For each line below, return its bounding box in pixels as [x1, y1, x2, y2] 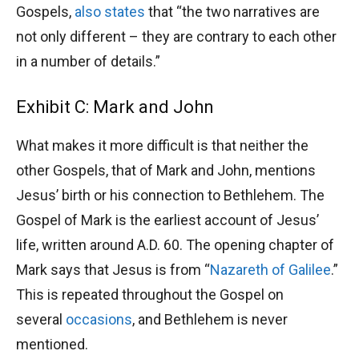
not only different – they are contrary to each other [16, 28, 337, 46]
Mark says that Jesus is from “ [16, 261, 210, 279]
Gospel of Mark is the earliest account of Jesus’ [16, 212, 319, 229]
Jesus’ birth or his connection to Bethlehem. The [16, 187, 325, 204]
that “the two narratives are [145, 3, 320, 21]
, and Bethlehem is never [132, 311, 288, 329]
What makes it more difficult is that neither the [16, 137, 309, 155]
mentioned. [16, 336, 88, 353]
